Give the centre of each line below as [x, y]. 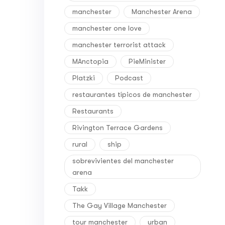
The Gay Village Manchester [120, 205]
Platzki [84, 78]
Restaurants [93, 111]
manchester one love [107, 28]
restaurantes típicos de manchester [132, 94]
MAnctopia [90, 61]
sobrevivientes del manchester [123, 160]
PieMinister [147, 61]
